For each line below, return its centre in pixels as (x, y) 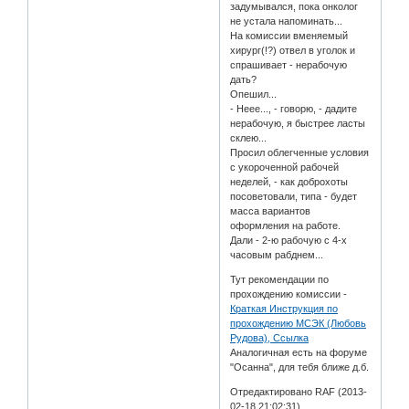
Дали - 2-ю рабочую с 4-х (289, 241)
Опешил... (254, 94)
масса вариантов (271, 211)
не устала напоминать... (287, 21)
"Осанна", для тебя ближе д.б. (300, 367)
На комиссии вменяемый (289, 36)
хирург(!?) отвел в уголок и (293, 51)
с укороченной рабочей (285, 168)
